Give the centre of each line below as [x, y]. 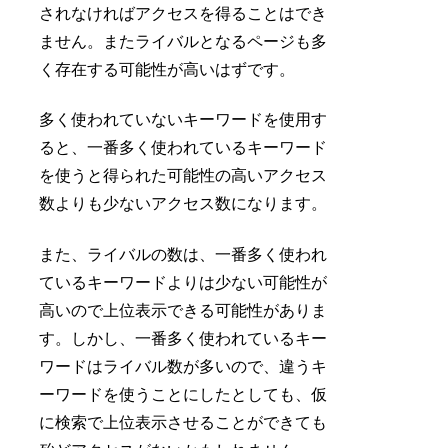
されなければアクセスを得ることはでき [183, 13]
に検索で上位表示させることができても [183, 422]
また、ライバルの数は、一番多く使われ [183, 254]
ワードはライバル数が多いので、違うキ [183, 366]
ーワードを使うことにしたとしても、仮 [183, 394]
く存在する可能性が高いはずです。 [167, 69]
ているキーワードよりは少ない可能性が [183, 282]
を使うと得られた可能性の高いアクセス [183, 176]
